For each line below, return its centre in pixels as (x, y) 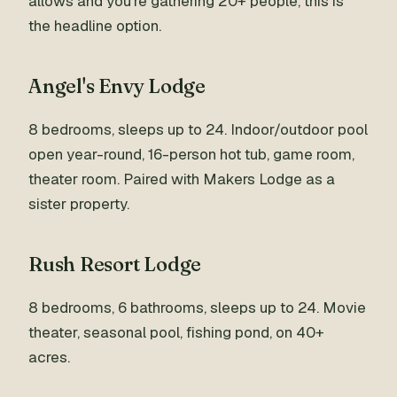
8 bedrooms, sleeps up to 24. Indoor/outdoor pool (198, 129)
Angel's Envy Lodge (117, 86)
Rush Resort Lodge (115, 264)
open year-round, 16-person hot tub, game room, (191, 154)
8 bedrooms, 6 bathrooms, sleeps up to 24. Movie (197, 307)
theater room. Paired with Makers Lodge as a (182, 179)
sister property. (79, 204)
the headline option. (95, 26)
